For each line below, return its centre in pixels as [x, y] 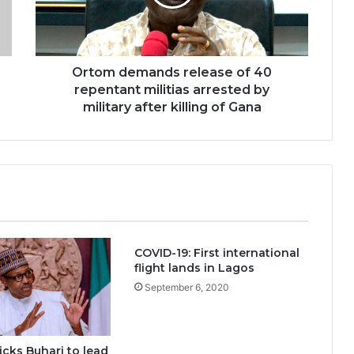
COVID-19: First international [217, 253]
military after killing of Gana [172, 107]
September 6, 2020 [186, 287]
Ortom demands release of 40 [172, 72]
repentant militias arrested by [172, 90]
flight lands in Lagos [194, 268]
